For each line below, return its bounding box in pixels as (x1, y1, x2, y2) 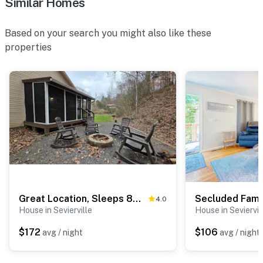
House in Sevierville (19, 205, 92, 215)
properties (5, 41, 52, 53)
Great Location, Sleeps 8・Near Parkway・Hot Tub (133, 193, 141, 204)
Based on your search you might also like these (5, 27, 211, 39)
